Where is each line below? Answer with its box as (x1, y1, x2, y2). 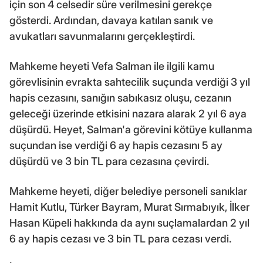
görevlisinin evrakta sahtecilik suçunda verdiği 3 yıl (9, 75, 250, 88)
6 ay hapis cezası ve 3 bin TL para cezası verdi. (9, 232, 231, 245)
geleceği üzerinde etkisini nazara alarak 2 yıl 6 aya (9, 107, 247, 120)
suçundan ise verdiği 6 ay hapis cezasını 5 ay (9, 139, 222, 151)
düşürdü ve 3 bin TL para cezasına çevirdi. (9, 154, 209, 167)
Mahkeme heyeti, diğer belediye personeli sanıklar (9, 184, 247, 197)
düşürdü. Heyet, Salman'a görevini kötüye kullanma (9, 123, 252, 136)
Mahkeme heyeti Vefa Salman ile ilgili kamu (9, 59, 214, 72)
